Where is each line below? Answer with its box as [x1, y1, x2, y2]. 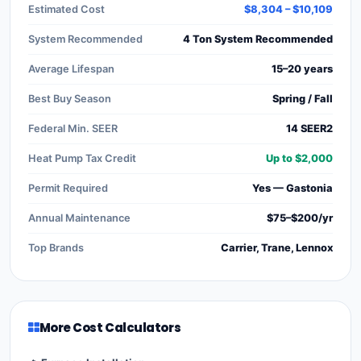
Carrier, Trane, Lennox [221, 241, 333, 254]
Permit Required [28, 181, 108, 194]
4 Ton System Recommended [183, 32, 333, 45]
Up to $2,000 [266, 151, 333, 164]
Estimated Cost [28, 2, 105, 15]
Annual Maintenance [28, 211, 131, 224]
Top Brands [28, 241, 84, 254]
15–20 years [272, 62, 333, 75]
